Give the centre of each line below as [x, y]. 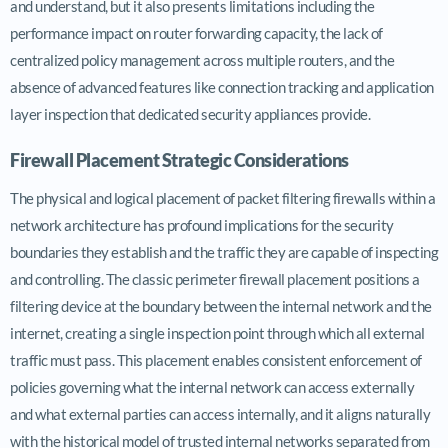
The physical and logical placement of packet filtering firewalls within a [223, 197]
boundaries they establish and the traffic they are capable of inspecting [224, 251]
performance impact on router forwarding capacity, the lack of [196, 32]
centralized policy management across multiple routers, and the [202, 59]
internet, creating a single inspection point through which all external [217, 332]
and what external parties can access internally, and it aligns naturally [220, 413]
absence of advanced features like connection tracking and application [222, 86]
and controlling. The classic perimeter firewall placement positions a [215, 278]
